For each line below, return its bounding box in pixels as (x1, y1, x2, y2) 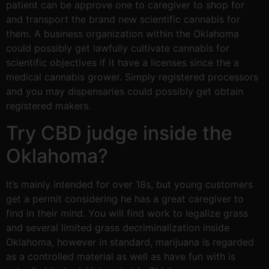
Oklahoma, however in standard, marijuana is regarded (6, 235, 254, 248)
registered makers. (6, 100, 91, 112)
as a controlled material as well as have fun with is (6, 250, 235, 262)
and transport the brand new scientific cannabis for (6, 13, 240, 26)
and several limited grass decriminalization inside (6, 221, 229, 234)
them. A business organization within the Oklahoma (6, 28, 239, 40)
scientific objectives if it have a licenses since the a (6, 56, 239, 69)
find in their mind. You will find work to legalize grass (6, 207, 248, 219)
